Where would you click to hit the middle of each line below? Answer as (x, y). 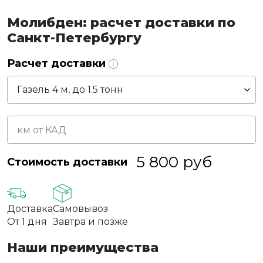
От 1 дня (27, 222)
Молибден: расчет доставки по (121, 23)
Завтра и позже (90, 222)
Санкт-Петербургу (74, 38)
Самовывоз (80, 209)
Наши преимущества (83, 248)
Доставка (30, 209)
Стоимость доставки (67, 162)
